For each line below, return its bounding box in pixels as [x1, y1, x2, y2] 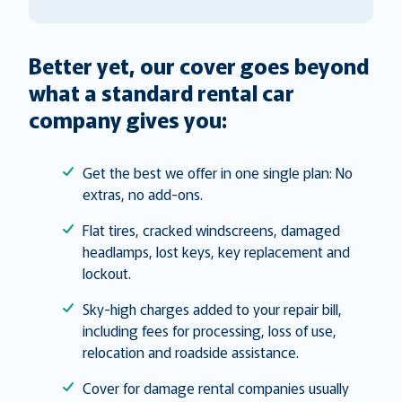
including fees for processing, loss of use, [83, 319, 336, 341]
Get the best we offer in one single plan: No [83, 161, 353, 183]
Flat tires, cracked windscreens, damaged [83, 218, 340, 240]
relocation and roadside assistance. [83, 340, 299, 363]
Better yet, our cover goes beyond [29, 48, 369, 81]
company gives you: [29, 102, 227, 135]
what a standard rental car [29, 75, 294, 108]
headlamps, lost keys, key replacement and [83, 240, 350, 262]
